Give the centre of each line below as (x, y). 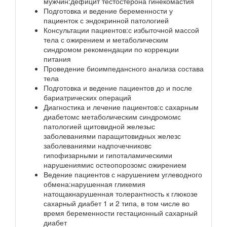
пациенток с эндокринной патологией (106, 20)
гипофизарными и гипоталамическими (108, 155)
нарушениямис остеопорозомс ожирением (115, 164)
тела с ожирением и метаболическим (106, 39)
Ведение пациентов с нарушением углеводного (123, 174)
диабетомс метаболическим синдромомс (112, 116)
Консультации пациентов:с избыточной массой (121, 30)
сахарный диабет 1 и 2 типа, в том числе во (117, 203)
